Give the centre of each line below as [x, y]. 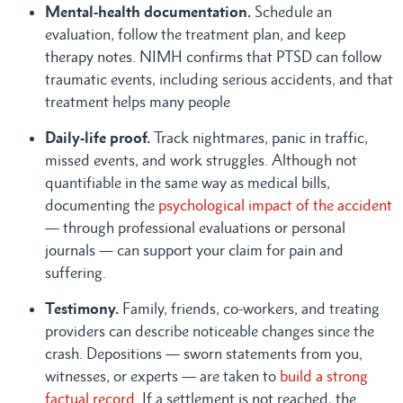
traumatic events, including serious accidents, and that [219, 79]
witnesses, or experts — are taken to [162, 376]
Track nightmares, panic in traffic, [261, 137]
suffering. [76, 272]
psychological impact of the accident [275, 205]
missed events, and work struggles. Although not [201, 160]
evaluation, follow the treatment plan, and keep [195, 34]
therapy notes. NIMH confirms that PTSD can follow [213, 56]
